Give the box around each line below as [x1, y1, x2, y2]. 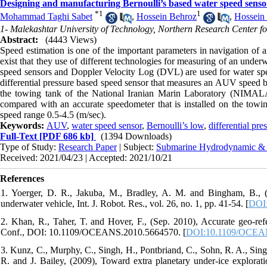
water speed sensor [72, 120, 142, 131]
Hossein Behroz [136, 11, 197, 22]
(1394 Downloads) [101, 131, 172, 141]
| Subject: [117, 141, 156, 152]
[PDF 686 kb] [37, 131, 94, 141]
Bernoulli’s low [147, 120, 204, 131]
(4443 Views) [45, 34, 97, 45]
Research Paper [58, 141, 117, 152]
